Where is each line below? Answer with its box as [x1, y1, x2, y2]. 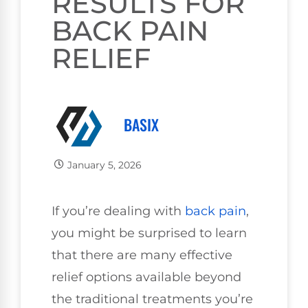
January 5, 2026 [67, 159, 142, 172]
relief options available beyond [52, 269, 241, 285]
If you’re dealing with [52, 203, 185, 219]
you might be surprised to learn [52, 225, 247, 241]
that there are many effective [52, 247, 232, 263]
